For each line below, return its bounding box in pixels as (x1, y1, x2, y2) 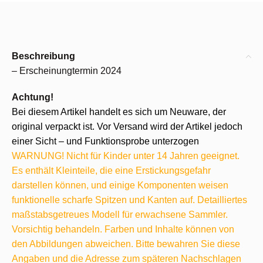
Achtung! (12, 92, 53, 102)
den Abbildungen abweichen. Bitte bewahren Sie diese (12, 239, 240, 249)
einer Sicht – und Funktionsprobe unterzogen (12, 136, 199, 146)
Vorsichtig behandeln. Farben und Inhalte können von (12, 224, 234, 234)
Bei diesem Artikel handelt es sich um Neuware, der (12, 107, 226, 117)
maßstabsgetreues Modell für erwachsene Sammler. (12, 210, 228, 220)
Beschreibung (12, 51, 75, 61)
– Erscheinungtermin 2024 (12, 66, 122, 76)
